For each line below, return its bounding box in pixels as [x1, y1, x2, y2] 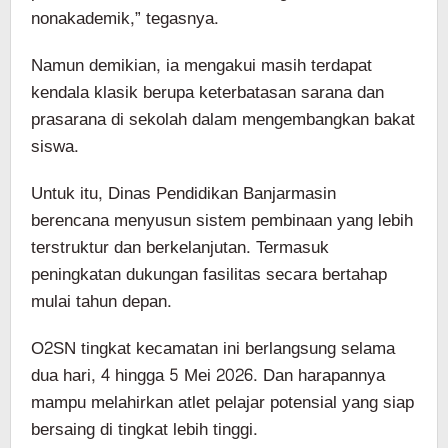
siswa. [31, 131, 79, 163]
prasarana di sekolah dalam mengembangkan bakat [31, 104, 415, 136]
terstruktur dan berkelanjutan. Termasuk [31, 232, 329, 264]
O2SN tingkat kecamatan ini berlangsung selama [31, 333, 395, 365]
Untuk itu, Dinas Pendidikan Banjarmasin [31, 178, 336, 210]
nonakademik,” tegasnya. [31, 3, 219, 35]
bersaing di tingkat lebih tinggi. [31, 414, 258, 446]
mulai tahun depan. [31, 286, 172, 318]
